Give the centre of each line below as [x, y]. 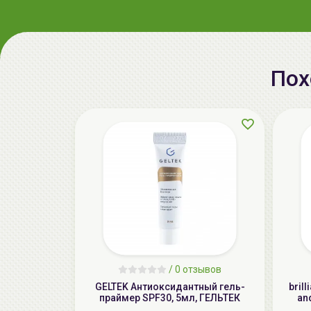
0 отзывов [198, 270]
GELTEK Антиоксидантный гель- [170, 287]
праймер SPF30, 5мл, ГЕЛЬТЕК [170, 298]
